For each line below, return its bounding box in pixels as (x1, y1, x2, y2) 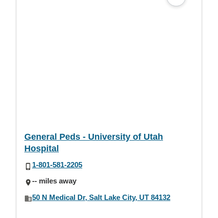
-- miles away (32, 177, 76, 185)
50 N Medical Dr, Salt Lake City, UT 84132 (32, 193, 170, 201)
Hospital (24, 144, 59, 153)
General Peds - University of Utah (24, 132, 163, 142)
